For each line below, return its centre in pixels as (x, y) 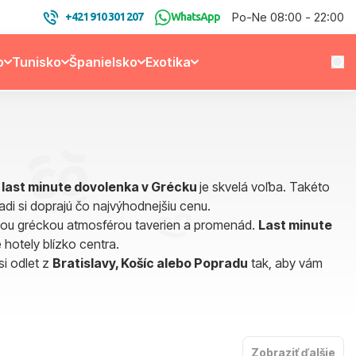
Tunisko (36, 62)
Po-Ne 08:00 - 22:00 (288, 17)
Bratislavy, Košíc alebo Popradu (150, 263)
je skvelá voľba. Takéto (265, 187)
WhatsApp (195, 17)
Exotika (168, 62)
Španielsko (103, 62)
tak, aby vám (285, 263)
